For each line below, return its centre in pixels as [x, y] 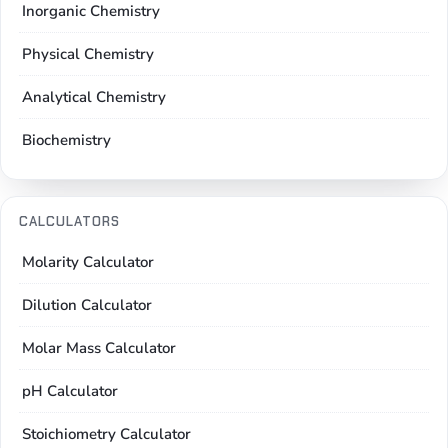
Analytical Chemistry [94, 97]
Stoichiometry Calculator [106, 434]
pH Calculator [70, 391]
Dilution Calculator [87, 305]
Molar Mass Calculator [99, 348]
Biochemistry [66, 140]
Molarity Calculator [88, 262]
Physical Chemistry [88, 54]
